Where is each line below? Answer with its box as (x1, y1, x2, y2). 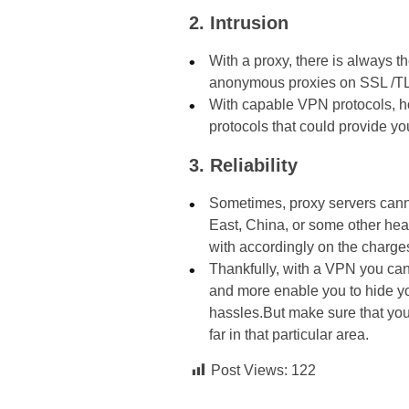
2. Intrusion (189, 13, 288, 34)
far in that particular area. (209, 327, 370, 343)
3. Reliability (189, 155, 298, 176)
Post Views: (211, 362, 288, 379)
